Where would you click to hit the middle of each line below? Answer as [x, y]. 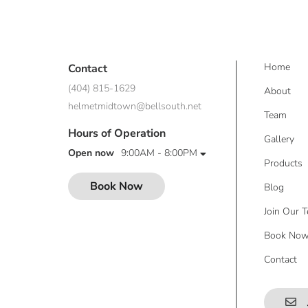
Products [284, 163]
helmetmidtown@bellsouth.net [134, 107]
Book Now [116, 186]
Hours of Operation [117, 134]
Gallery [279, 139]
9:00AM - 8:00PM [159, 153]
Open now [91, 153]
